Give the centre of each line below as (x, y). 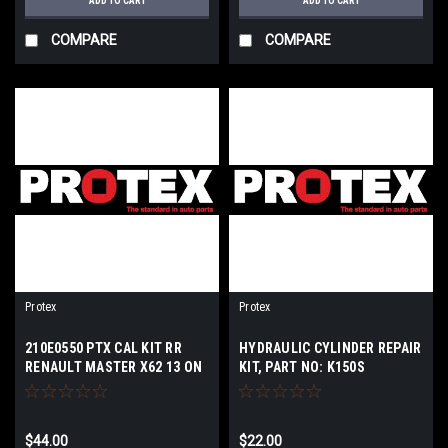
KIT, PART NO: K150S (302, 366)
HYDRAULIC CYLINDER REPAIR (330, 347)
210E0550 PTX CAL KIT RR (103, 347)
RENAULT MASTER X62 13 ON (113, 366)
